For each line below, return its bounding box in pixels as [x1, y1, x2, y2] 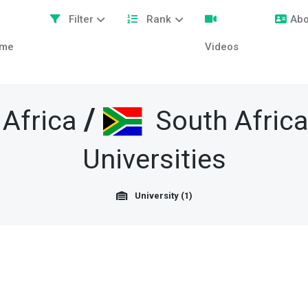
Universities [82, 140, 226, 181]
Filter [65, 13, 93, 25]
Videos [205, 41, 239, 53]
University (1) [134, 190, 192, 201]
